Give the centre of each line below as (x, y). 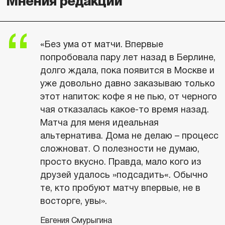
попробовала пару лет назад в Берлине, (128, 57)
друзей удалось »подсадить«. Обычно (124, 175)
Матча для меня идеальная (99, 123)
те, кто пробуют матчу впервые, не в (120, 188)
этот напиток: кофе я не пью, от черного (129, 96)
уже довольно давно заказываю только (128, 83)
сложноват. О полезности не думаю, (120, 149)
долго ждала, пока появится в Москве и (127, 70)
